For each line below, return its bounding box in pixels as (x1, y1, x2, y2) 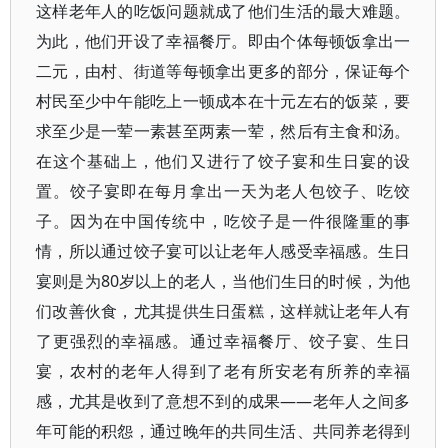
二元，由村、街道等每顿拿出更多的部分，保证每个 (36, 60, 411, 82)
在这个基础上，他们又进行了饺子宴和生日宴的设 (36, 150, 411, 172)
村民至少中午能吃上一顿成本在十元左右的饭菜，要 (36, 90, 411, 112)
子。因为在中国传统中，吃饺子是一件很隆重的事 (36, 210, 411, 232)
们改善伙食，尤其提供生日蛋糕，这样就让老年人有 (36, 300, 411, 322)
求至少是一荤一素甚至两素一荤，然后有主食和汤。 (36, 120, 411, 142)
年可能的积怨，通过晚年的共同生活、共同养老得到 (36, 420, 411, 442)
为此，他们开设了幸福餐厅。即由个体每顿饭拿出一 (36, 30, 411, 52)
